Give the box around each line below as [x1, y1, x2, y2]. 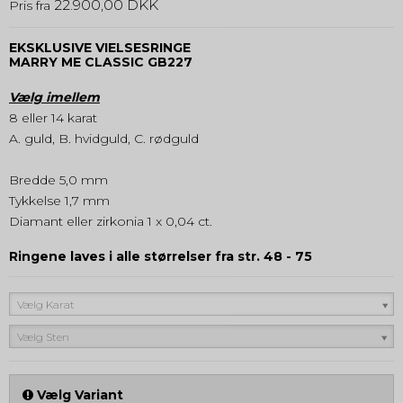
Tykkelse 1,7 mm [9, 193, 110, 210]
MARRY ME [9, 54, 85, 71]
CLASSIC [85, 54, 144, 71]
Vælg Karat [17, 298, 75, 312]
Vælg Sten [17, 330, 69, 345]
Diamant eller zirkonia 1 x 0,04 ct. [9, 213, 216, 230]
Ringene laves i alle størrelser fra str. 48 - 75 [9, 248, 312, 265]
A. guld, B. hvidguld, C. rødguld [9, 130, 199, 148]
